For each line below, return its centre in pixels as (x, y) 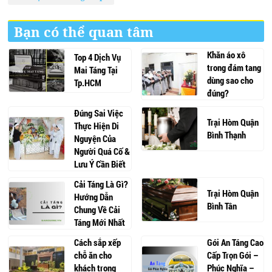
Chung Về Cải (97, 209)
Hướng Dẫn (94, 196)
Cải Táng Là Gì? (101, 184)
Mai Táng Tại (96, 70)
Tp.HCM (88, 83)
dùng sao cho (230, 80)
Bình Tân (222, 206)
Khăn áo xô (226, 54)
